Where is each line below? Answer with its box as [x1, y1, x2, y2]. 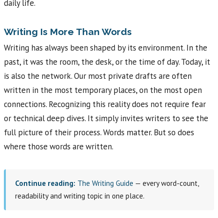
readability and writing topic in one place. [15, 191, 145, 201]
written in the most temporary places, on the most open [4, 85, 202, 96]
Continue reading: [15, 179, 76, 188]
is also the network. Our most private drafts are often [4, 71, 192, 82]
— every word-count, [133, 179, 200, 188]
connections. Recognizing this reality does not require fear [4, 99, 206, 110]
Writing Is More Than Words [4, 26, 132, 37]
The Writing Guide [77, 179, 134, 188]
